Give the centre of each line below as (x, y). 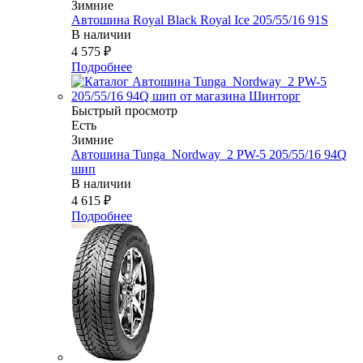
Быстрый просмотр (124, 111)
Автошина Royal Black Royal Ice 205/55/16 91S (200, 20)
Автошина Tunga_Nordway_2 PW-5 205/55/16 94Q (209, 155)
